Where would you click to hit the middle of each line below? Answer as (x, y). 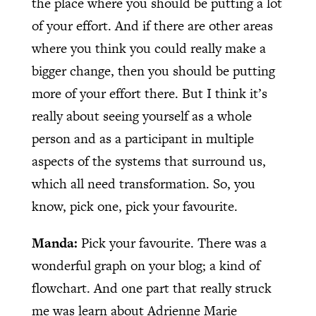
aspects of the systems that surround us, (148, 161)
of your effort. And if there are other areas (152, 25)
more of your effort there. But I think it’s (149, 93)
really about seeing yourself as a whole (141, 116)
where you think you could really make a (148, 48)
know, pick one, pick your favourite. (134, 206)
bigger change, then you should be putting (153, 71)
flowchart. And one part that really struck (151, 288)
